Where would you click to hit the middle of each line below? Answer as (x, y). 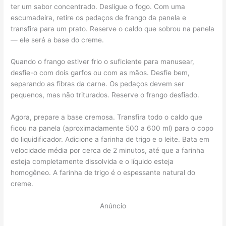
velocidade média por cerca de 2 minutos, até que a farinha (108, 151)
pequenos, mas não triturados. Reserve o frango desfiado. (105, 95)
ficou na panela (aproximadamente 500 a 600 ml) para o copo (112, 128)
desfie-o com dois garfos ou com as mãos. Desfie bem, (100, 73)
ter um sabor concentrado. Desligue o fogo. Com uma (98, 6)
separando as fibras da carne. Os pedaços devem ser (98, 84)
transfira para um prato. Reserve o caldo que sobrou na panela (113, 29)
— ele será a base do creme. (58, 40)
